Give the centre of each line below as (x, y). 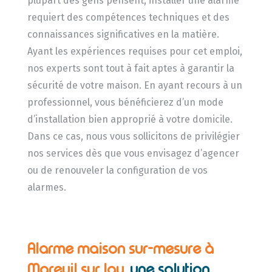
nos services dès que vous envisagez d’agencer (133, 153)
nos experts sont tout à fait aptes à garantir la (131, 68)
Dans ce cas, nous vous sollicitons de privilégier (133, 136)
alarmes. (46, 187)
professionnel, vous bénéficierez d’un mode (125, 102)
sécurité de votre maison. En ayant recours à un (134, 85)
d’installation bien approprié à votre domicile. (130, 119)
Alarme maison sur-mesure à (120, 248)
